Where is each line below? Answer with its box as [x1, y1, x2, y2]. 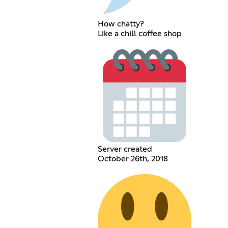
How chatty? [98, 19, 145, 28]
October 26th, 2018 [98, 154, 168, 163]
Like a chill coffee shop [98, 29, 182, 38]
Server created [98, 145, 153, 153]
